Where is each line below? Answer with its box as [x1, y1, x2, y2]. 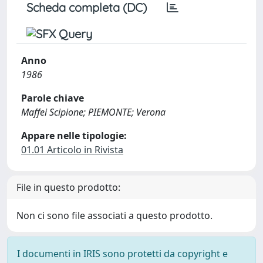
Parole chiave [21, 92, 84, 104]
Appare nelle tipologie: [21, 129, 127, 142]
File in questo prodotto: [16, 181, 120, 194]
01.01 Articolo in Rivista [21, 143, 123, 156]
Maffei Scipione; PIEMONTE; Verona [21, 106, 166, 119]
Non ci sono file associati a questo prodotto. [16, 209, 213, 222]
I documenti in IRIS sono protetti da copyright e [17, 247, 228, 260]
